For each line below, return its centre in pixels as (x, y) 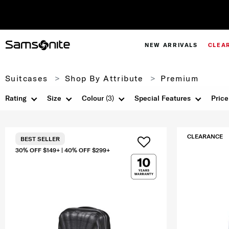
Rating (16, 98)
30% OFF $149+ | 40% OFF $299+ (63, 150)
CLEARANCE (205, 136)
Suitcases (27, 78)
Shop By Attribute (104, 78)
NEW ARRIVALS (171, 45)
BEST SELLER (40, 139)
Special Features (163, 98)
